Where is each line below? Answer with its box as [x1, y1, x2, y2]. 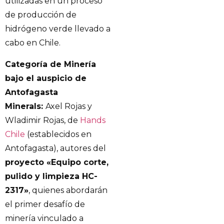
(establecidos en [25, 129, 91, 139]
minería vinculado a [5, 213, 83, 223]
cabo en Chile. [5, 38, 60, 48]
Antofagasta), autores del [5, 143, 106, 153]
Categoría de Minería [5, 59, 96, 69]
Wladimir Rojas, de [5, 115, 80, 125]
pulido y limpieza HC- [5, 171, 97, 181]
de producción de [5, 10, 76, 20]
